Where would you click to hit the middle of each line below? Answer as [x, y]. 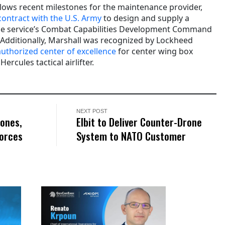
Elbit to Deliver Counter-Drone [139, 122]
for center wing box [154, 51]
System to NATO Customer [131, 136]
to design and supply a [145, 18]
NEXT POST [92, 111]
